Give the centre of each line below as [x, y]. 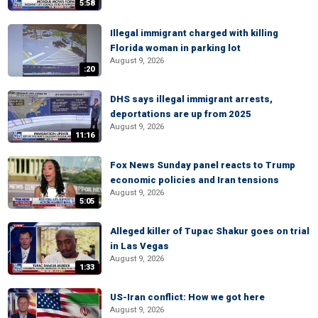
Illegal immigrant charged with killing [194, 33]
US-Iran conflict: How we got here [187, 297]
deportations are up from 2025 [181, 114]
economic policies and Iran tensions [194, 180]
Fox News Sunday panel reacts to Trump [203, 165]
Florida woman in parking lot [175, 48]
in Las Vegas [139, 246]
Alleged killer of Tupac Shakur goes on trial [210, 231]
